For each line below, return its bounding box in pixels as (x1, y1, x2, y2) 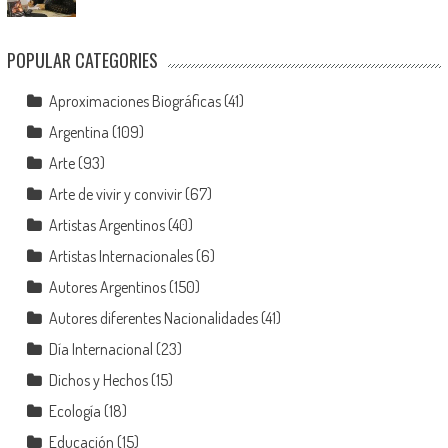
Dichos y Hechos (48, 370, 148, 391)
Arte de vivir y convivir (48, 184, 182, 205)
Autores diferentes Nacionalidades (48, 308, 258, 329)
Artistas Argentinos (48, 215, 165, 236)
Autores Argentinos (48, 277, 166, 298)
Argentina (48, 122, 109, 143)
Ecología (48, 401, 101, 422)
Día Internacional (48, 339, 153, 360)
